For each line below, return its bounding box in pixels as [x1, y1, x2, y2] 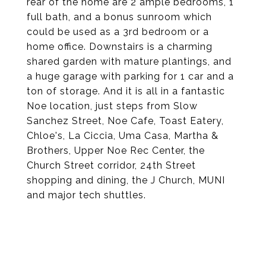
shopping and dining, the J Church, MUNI [27, 175, 225, 186]
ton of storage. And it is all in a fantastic [27, 85, 225, 97]
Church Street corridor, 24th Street [27, 160, 196, 171]
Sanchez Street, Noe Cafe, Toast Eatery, [27, 115, 224, 126]
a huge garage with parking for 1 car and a [27, 71, 234, 82]
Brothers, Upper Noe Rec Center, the [27, 145, 205, 156]
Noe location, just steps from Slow [27, 100, 198, 112]
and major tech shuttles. [27, 189, 146, 201]
